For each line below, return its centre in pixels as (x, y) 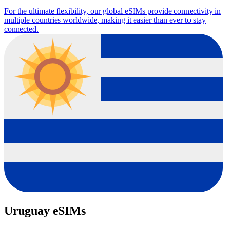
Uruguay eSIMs (45, 211)
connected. (21, 29)
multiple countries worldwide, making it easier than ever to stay (105, 20)
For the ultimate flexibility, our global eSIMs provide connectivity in (112, 11)
